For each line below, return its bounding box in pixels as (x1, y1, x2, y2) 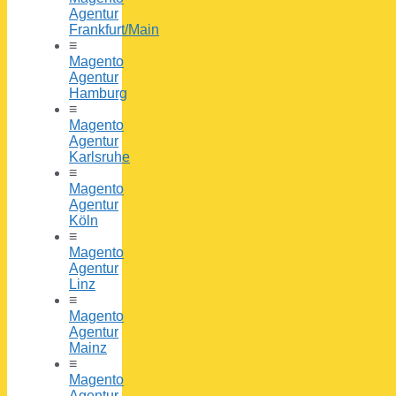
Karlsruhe (69, 149, 130, 165)
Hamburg (69, 86, 127, 102)
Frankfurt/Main (69, 22, 159, 38)
